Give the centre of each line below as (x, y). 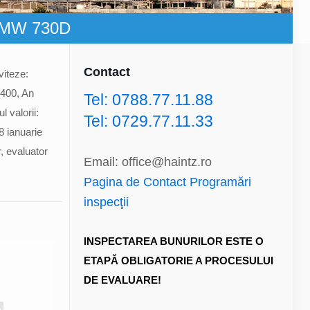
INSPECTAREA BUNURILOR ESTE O (173, 241)
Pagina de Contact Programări (167, 182)
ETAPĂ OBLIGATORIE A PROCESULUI (178, 261)
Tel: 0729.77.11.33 (148, 121)
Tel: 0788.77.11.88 (148, 100)
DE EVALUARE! (122, 280)
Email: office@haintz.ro (147, 162)
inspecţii (106, 202)
